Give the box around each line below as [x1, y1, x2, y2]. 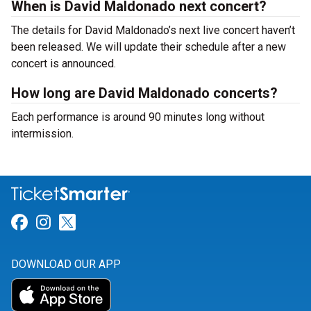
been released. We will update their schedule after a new [11, 40, 286, 53]
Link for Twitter [75, 212, 189, 233]
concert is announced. [11, 57, 116, 70]
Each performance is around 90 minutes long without [11, 110, 264, 124]
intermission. [11, 127, 74, 140]
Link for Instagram [50, 212, 189, 233]
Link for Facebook [27, 212, 161, 233]
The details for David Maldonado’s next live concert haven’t [11, 24, 295, 37]
